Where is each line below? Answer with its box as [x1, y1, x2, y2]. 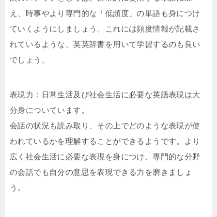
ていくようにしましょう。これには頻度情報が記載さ [10, 24, 201, 33]
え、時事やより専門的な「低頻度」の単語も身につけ [10, 9, 201, 17]
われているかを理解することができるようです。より [10, 137, 201, 145]
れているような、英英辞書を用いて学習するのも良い [10, 40, 201, 48]
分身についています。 [10, 106, 89, 114]
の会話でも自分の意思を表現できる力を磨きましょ [10, 168, 193, 176]
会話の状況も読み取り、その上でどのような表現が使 [10, 121, 201, 130]
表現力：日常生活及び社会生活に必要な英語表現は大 [10, 90, 201, 99]
